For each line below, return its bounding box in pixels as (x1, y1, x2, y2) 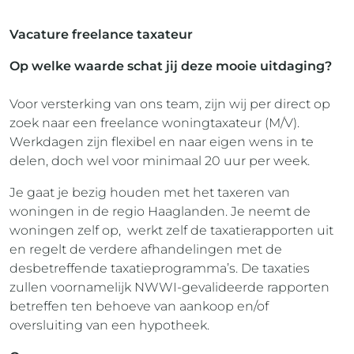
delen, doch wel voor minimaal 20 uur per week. (9, 153, 310, 168)
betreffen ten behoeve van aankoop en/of (9, 299, 269, 314)
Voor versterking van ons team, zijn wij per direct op (9, 96, 330, 111)
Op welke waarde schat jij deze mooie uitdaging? (9, 58, 332, 73)
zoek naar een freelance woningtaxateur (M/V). (9, 115, 299, 130)
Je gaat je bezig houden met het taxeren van (9, 185, 290, 200)
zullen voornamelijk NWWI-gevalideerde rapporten (9, 280, 330, 295)
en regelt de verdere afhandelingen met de (9, 242, 282, 257)
